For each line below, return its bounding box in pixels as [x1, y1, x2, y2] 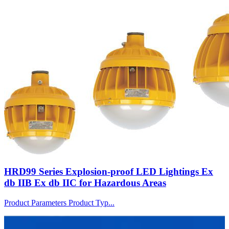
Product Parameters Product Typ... [4, 198, 114, 207]
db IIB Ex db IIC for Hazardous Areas [4, 177, 166, 188]
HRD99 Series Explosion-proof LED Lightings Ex [4, 166, 213, 177]
